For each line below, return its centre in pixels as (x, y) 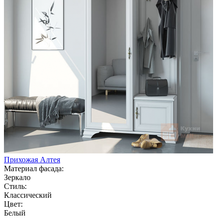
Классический (28, 195)
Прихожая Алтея (32, 159)
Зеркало (17, 177)
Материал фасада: (34, 168)
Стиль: (15, 186)
